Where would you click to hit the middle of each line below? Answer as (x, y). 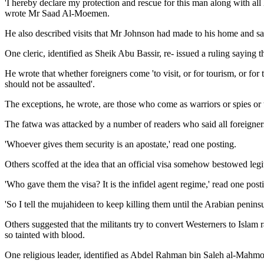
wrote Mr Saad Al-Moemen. (57, 13)
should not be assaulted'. (50, 84)
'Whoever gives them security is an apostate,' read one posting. (121, 144)
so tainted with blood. (45, 235)
